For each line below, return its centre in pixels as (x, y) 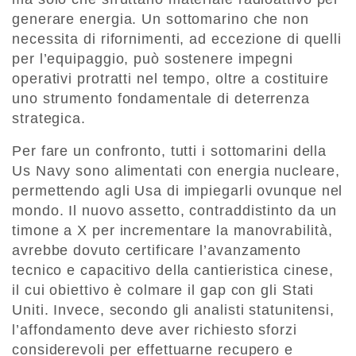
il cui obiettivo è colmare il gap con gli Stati (163, 290)
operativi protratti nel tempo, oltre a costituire (171, 79)
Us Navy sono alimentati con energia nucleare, (176, 171)
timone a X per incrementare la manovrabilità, (172, 231)
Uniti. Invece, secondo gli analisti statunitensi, (174, 310)
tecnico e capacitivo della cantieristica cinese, (173, 271)
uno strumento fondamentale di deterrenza (161, 99)
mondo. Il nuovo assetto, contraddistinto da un (175, 211)
